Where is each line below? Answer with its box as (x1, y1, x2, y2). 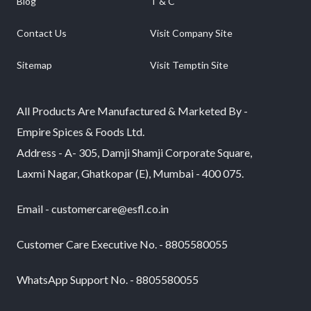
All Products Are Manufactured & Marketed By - (16, 104, 248, 118)
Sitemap (16, 58, 52, 71)
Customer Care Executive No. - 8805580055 (16, 237, 228, 251)
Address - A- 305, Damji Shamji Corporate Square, (16, 146, 252, 160)
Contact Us (16, 27, 67, 40)
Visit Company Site (149, 27, 233, 40)
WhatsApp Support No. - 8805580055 (16, 272, 199, 286)
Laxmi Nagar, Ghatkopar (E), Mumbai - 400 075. (16, 167, 244, 180)
